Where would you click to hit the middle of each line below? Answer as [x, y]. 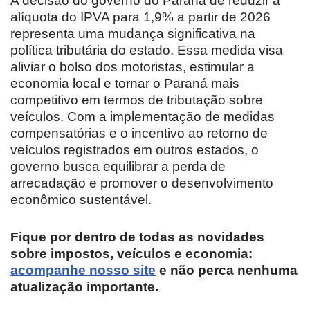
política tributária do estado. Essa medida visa [147, 50]
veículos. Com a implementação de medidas [143, 116]
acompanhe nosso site [83, 270]
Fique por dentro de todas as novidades [137, 237]
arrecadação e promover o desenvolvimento [142, 183]
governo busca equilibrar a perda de [118, 166]
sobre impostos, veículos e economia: [131, 253]
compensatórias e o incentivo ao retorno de [139, 133]
